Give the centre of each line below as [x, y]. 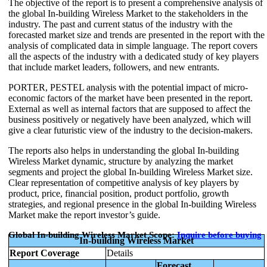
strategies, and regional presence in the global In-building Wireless [132, 204]
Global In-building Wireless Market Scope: [93, 235]
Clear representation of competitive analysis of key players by [124, 182]
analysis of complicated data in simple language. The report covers [133, 45]
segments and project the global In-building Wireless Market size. [131, 172]
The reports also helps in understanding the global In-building [124, 150]
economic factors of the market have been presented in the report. [131, 98]
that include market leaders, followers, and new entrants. [114, 67]
